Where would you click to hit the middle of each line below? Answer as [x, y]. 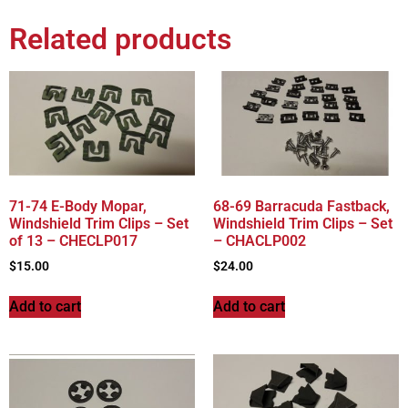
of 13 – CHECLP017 [73, 241]
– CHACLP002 [260, 241]
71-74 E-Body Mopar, [78, 207]
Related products [120, 40]
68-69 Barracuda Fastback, [301, 207]
